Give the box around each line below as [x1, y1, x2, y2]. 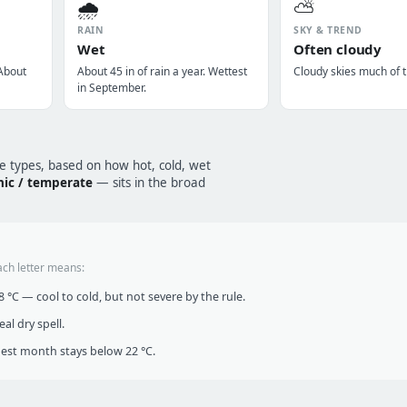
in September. [77, 80, 146, 95]
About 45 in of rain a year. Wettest [77, 64, 247, 79]
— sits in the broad [93, 174, 205, 191]
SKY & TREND [293, 24, 362, 36]
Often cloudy [293, 40, 382, 58]
